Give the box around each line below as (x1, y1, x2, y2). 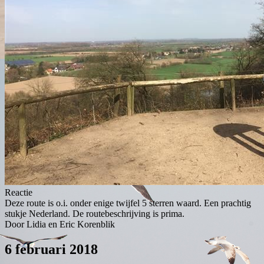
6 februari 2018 (5, 242, 98, 258)
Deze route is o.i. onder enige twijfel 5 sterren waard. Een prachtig (5, 198, 251, 209)
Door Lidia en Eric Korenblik (5, 219, 115, 230)
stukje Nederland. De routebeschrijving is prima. (5, 209, 184, 219)
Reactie (5, 187, 32, 198)
